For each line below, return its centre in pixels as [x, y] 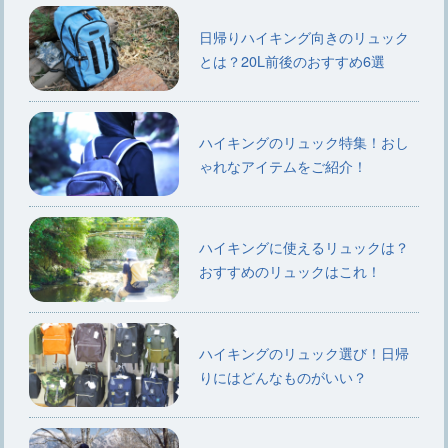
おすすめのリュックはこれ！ [289, 271]
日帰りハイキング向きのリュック [303, 36]
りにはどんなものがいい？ [282, 376]
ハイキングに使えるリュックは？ [303, 247]
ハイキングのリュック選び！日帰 [303, 352]
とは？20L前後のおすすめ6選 [291, 60]
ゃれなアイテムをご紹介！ [282, 165]
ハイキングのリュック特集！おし [303, 141]
